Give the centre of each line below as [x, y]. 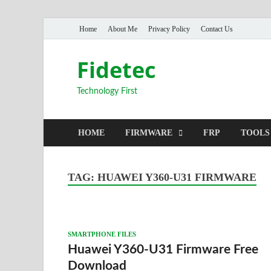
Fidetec [116, 70]
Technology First [107, 91]
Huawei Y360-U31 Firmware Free [163, 249]
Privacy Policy [169, 29]
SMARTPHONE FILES [102, 234]
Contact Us [217, 29]
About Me [122, 29]
